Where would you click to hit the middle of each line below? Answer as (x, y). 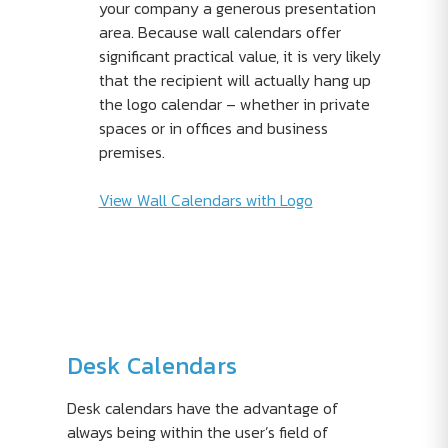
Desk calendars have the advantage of (202, 408)
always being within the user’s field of (197, 432)
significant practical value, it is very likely (239, 56)
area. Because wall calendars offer (219, 32)
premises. (131, 152)
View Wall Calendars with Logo (205, 200)
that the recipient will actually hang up (234, 80)
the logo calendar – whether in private (234, 104)
